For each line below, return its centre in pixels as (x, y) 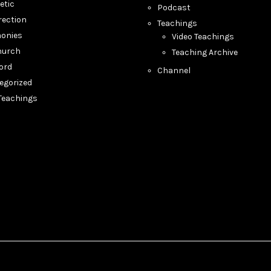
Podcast (174, 7)
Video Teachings (203, 36)
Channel (174, 70)
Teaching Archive (205, 52)
